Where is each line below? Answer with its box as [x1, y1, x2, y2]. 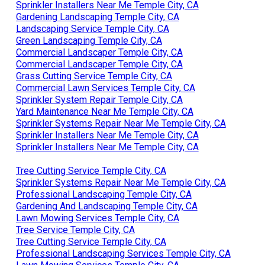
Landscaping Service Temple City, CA [15, 22, 169, 34]
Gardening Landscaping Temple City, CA [15, 11, 179, 22]
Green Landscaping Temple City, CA [15, 34, 162, 46]
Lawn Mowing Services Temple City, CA [15, 212, 179, 224]
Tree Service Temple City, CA [15, 224, 135, 235]
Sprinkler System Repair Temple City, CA [15, 93, 183, 105]
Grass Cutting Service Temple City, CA [15, 70, 172, 82]
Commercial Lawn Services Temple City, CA [15, 82, 195, 93]
